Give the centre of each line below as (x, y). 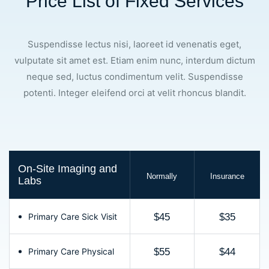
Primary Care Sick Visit (73, 217)
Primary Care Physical (71, 252)
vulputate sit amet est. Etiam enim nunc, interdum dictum (134, 61)
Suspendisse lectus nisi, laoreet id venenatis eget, (134, 44)
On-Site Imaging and (68, 169)
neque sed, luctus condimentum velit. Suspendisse (134, 77)
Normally (162, 176)
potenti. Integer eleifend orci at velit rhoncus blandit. (134, 93)
